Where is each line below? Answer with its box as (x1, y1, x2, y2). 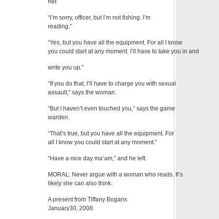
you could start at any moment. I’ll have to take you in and (48, 48, 199, 55)
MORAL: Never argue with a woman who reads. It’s (48, 171, 183, 178)
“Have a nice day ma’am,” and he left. (48, 155, 147, 162)
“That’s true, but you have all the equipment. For (48, 130, 174, 137)
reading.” (48, 23, 72, 30)
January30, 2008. (48, 205, 94, 212)
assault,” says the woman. (48, 89, 116, 96)
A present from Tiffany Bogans (48, 196, 127, 203)
